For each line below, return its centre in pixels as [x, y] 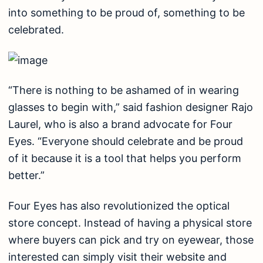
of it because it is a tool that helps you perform [125, 159]
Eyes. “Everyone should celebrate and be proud [126, 141]
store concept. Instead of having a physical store [130, 222]
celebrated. [36, 30]
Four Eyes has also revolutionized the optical [119, 205]
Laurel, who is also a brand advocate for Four [120, 124]
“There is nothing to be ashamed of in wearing [124, 90]
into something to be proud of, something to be [127, 13]
